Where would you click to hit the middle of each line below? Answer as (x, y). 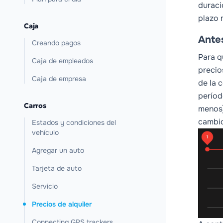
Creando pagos (56, 43)
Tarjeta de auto (57, 168)
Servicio (45, 186)
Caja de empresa (59, 79)
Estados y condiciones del (74, 122)
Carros (35, 106)
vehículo (45, 132)
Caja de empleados (62, 61)
